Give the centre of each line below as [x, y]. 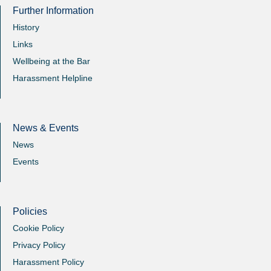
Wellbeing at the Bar [51, 61]
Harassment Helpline [53, 78]
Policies [30, 211]
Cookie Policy [38, 228]
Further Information [53, 11]
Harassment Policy [48, 262]
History [26, 27]
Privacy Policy [39, 245]
